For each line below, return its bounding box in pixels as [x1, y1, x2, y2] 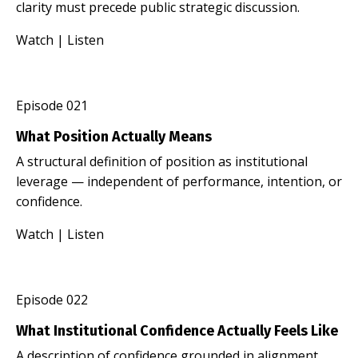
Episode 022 [16, 290, 88, 308]
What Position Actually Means [16, 127, 212, 145]
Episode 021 [16, 96, 88, 114]
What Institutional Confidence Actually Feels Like [16, 321, 338, 340]
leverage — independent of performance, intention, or [16, 172, 342, 190]
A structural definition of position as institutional [16, 152, 308, 170]
